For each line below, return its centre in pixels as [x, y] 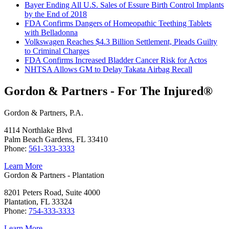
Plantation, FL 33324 [38, 202]
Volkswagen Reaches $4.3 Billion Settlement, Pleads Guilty [121, 42]
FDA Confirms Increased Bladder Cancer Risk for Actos [116, 60]
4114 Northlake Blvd [38, 130]
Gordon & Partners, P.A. [44, 113]
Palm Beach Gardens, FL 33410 [56, 140]
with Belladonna [51, 33]
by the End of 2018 [56, 14]
